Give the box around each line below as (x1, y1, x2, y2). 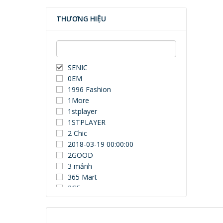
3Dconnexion (68, 194, 111, 204)
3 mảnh (68, 161, 92, 171)
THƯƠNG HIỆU (56, 14, 106, 23)
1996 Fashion (68, 85, 111, 94)
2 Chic (68, 128, 87, 138)
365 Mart (68, 172, 97, 182)
